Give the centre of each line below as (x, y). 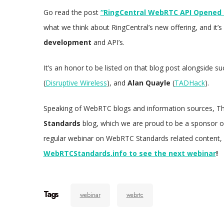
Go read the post (72, 12)
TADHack (189, 82)
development (67, 42)
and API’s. (108, 42)
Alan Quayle (149, 82)
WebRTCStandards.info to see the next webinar (129, 153)
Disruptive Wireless (76, 82)
